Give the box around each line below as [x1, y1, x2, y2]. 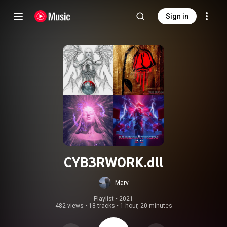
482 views [55, 202, 84, 209]
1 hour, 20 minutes [120, 202, 172, 209]
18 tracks [88, 202, 115, 209]
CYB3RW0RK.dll [64, 154, 163, 171]
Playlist [94, 195, 114, 202]
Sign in [166, 12, 188, 20]
